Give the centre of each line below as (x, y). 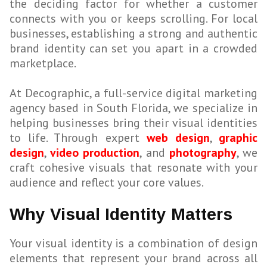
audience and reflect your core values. (107, 183)
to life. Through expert (78, 138)
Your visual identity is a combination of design (133, 243)
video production (95, 153)
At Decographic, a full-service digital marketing (133, 93)
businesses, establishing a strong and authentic (133, 34)
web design (178, 138)
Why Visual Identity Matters (121, 215)
